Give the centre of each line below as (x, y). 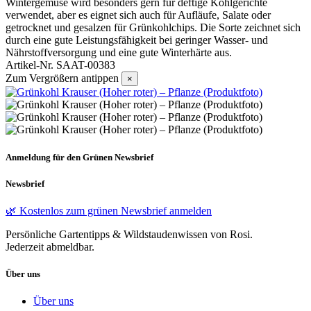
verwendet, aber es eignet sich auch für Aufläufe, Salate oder (138, 15)
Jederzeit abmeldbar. (50, 246)
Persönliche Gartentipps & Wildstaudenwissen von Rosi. (129, 234)
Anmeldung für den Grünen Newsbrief (79, 157)
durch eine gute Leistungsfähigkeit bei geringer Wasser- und (137, 40)
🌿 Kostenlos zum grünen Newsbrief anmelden (109, 210)
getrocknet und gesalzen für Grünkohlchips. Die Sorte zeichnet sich (153, 28)
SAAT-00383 (86, 65)
